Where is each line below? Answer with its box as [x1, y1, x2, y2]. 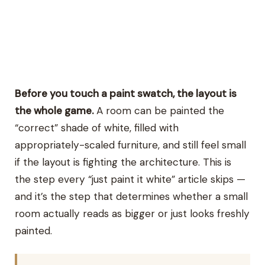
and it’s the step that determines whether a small [15, 189, 248, 203]
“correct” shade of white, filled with [15, 121, 179, 134]
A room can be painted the [93, 104, 225, 117]
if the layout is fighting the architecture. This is [15, 155, 232, 169]
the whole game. [15, 104, 94, 117]
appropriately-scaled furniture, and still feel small [15, 138, 247, 151]
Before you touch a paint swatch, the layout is [15, 86, 237, 100]
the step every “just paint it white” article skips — [15, 172, 246, 186]
